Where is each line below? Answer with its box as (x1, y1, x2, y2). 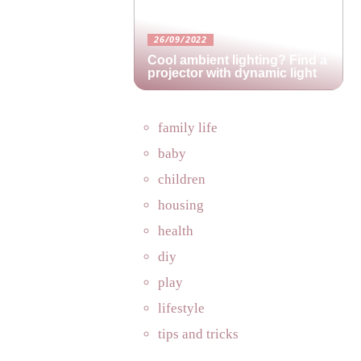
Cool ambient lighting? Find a (147, 53, 327, 67)
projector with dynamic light (147, 66, 317, 80)
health (158, 223, 193, 239)
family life (158, 120, 218, 135)
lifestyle (158, 301, 205, 316)
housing (158, 197, 204, 213)
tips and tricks (158, 326, 239, 342)
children (158, 172, 205, 187)
